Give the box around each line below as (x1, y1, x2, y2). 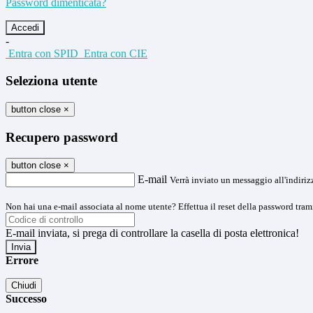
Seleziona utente (6, 73, 97, 89)
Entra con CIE (84, 48, 147, 60)
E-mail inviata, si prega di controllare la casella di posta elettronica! (6, 227, 299, 240)
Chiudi (11, 280, 36, 291)
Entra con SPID (8, 48, 78, 60)
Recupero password (6, 129, 118, 145)
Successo (6, 293, 47, 305)
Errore (6, 254, 38, 267)
